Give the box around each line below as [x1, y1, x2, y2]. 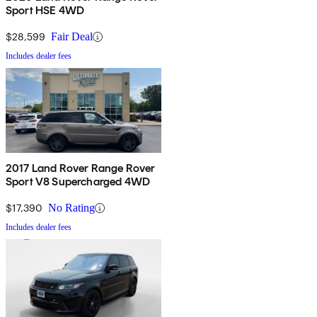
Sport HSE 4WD [6, 4, 85, 18]
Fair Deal [51, 30, 93, 43]
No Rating [48, 202, 95, 214]
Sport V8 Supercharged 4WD [6, 175, 150, 189]
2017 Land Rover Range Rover [6, 161, 156, 175]
